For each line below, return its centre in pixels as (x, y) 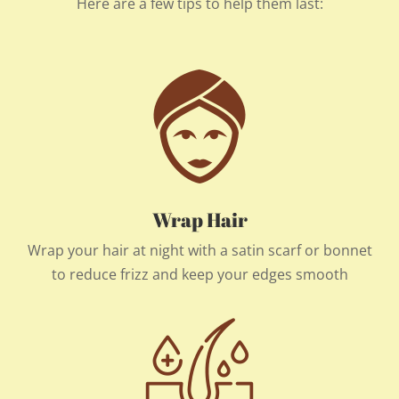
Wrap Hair (199, 219)
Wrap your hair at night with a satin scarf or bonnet (199, 250)
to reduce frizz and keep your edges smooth (199, 274)
